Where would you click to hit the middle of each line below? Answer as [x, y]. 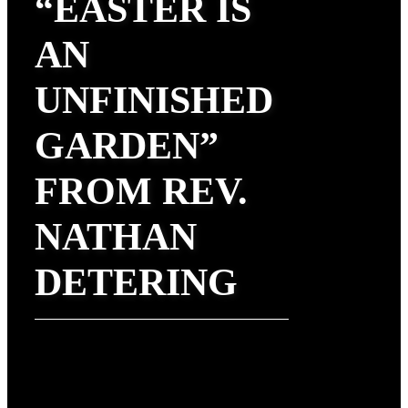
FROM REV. [141, 192]
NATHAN [116, 237]
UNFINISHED [154, 101]
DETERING [136, 283]
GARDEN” [127, 146]
